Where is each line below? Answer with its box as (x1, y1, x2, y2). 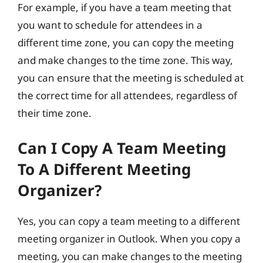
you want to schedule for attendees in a (18, 18, 203, 32)
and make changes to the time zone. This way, (18, 53, 233, 67)
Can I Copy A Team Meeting (18, 137, 226, 159)
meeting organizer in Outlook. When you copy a (18, 231, 241, 245)
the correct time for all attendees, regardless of (18, 89, 237, 102)
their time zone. (18, 106, 92, 120)
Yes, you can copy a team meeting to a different (18, 214, 240, 228)
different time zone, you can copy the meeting (18, 36, 234, 49)
